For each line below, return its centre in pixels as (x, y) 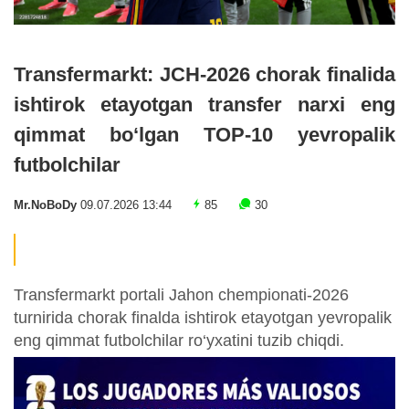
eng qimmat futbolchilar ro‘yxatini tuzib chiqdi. (179, 341)
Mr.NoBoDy (47, 206)
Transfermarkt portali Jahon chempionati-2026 (181, 295)
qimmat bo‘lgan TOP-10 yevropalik (204, 135)
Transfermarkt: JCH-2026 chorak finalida (204, 75)
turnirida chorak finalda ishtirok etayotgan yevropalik (203, 318)
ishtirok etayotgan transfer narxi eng (204, 105)
